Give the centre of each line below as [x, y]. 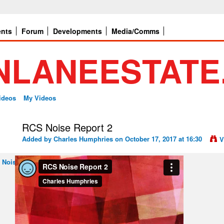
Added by [38, 139]
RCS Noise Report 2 [67, 127]
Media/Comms [135, 31]
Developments [77, 31]
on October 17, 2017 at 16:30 [157, 139]
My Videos [40, 98]
